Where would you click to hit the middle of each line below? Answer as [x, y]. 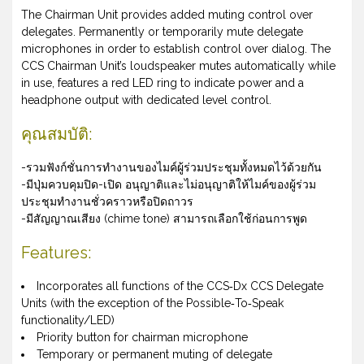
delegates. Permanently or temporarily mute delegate [162, 32]
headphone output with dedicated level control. [146, 100]
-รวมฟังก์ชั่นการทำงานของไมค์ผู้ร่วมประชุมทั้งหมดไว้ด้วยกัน [171, 168]
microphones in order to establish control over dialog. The [176, 49]
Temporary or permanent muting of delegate [154, 355]
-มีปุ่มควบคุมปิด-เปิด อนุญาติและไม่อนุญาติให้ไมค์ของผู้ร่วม [169, 185]
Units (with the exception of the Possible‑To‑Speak [152, 303]
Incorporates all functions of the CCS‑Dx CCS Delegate [180, 286]
